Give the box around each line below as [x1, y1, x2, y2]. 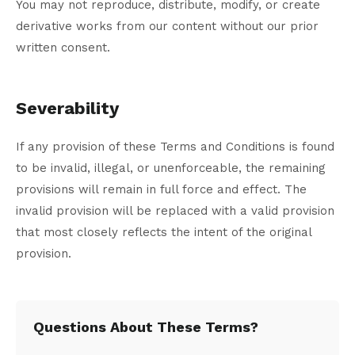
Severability [16, 98, 119, 119]
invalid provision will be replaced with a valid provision [16, 204, 334, 219]
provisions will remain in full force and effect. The [16, 182, 307, 197]
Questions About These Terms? [33, 319, 258, 336]
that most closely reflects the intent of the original [16, 225, 311, 240]
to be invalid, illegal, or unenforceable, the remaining [16, 161, 326, 176]
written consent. [16, 40, 110, 55]
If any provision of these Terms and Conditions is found [16, 139, 334, 155]
